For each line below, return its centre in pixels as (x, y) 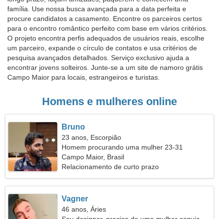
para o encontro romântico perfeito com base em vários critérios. (108, 28)
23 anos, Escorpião (92, 137)
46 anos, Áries (84, 209)
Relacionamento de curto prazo (110, 167)
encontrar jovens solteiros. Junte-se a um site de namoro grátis (105, 67)
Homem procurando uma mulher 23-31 (122, 147)
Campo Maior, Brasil (93, 157)
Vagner (75, 199)
